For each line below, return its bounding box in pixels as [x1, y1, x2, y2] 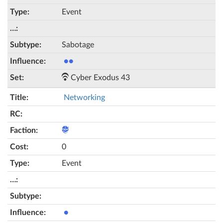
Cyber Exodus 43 [69, 74, 130, 82]
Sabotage [62, 41, 94, 49]
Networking [64, 94, 105, 102]
